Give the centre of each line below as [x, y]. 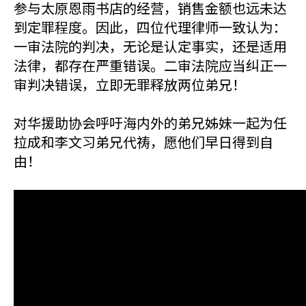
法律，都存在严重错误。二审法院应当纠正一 [150, 65]
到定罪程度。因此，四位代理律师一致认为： [150, 27]
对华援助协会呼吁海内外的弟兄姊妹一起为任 [150, 123]
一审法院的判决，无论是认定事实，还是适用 [150, 46]
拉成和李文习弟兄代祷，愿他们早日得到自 [143, 142]
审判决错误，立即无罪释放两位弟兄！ [130, 84]
